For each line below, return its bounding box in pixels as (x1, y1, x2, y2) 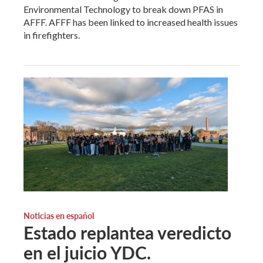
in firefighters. (23, 29, 80, 41)
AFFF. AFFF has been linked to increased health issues (23, 16, 238, 28)
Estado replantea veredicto (23, 220, 231, 245)
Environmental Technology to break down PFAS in (23, 3, 223, 15)
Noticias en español (23, 209, 94, 221)
